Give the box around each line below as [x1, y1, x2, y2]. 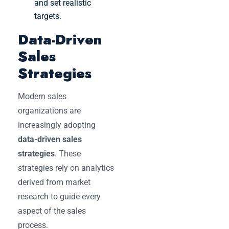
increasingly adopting [18, 120, 96, 130]
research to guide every [18, 191, 101, 201]
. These [55, 148, 81, 158]
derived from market [18, 177, 90, 187]
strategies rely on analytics [18, 163, 114, 173]
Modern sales [18, 91, 66, 101]
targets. [34, 11, 61, 21]
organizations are [18, 105, 81, 116]
